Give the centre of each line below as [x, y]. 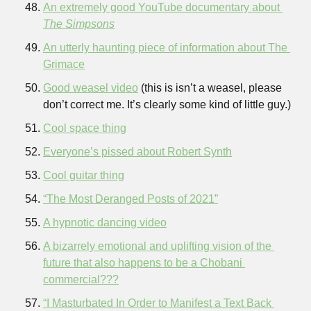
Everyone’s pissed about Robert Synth [137, 152]
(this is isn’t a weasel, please [210, 88]
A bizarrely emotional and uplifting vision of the [157, 246]
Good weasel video [91, 88]
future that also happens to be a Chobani [143, 263]
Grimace [64, 64]
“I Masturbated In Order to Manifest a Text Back [157, 303]
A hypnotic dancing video [105, 222]
